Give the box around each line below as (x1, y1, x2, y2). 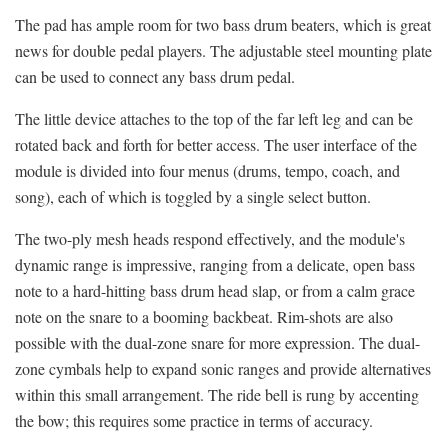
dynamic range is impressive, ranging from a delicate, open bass (15, 253, 415, 275)
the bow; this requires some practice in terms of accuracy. (15, 409, 373, 431)
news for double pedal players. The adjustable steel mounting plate (15, 39, 432, 61)
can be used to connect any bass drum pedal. (15, 65, 295, 87)
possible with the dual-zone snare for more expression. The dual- (15, 331, 420, 353)
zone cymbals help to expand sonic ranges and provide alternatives (15, 357, 431, 379)
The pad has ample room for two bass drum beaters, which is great (15, 13, 431, 35)
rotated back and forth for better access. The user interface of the (15, 133, 417, 155)
